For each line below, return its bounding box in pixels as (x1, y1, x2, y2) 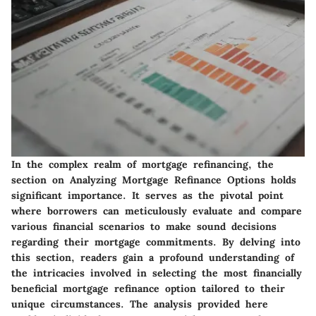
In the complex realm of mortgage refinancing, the (11, 158, 274, 171)
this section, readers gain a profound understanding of (11, 251, 294, 265)
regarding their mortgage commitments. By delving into (11, 236, 300, 249)
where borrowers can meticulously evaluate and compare (11, 205, 302, 218)
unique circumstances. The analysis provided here (11, 298, 268, 311)
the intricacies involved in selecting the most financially (11, 267, 302, 280)
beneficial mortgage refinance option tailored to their (11, 282, 285, 296)
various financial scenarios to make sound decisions (11, 220, 276, 233)
